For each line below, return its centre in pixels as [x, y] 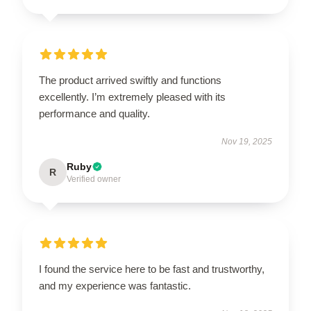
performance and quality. [94, 113]
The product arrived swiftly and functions [130, 80]
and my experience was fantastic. [115, 285]
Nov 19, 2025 [247, 141]
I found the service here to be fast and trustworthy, [152, 269]
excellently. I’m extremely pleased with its [132, 96]
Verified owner [94, 179]
